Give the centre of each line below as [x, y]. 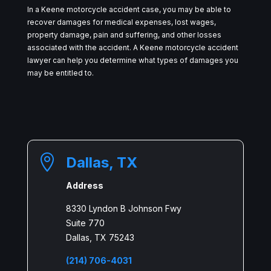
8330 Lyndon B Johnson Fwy [123, 208]
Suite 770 [85, 223]
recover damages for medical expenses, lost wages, [121, 22]
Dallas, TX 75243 [100, 237]
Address [84, 185]
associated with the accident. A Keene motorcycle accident [132, 47]
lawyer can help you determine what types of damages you [132, 60]
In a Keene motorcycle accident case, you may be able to [129, 9]
